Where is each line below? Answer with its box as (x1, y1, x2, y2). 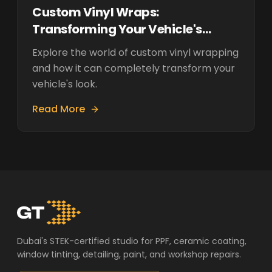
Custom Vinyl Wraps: (32, 4, 159, 21)
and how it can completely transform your (32, 61, 235, 75)
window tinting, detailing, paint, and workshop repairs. (17, 248, 241, 260)
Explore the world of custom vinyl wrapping (32, 46, 239, 59)
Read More (32, 102, 85, 116)
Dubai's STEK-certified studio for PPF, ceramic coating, (17, 235, 246, 247)
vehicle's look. (32, 77, 97, 91)
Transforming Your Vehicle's (32, 21, 202, 38)
